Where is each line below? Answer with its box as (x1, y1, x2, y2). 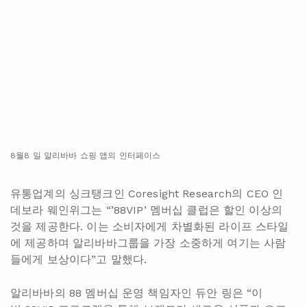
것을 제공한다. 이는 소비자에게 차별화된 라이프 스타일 (10, 220, 289, 234)
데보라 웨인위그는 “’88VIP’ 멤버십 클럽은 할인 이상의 (10, 204, 282, 217)
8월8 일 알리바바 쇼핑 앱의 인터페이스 (10, 151, 161, 161)
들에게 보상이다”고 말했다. (10, 253, 147, 267)
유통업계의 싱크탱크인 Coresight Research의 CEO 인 (10, 187, 284, 201)
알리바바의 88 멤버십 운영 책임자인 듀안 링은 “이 (10, 286, 263, 300)
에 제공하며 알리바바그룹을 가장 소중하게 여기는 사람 (10, 236, 286, 250)
